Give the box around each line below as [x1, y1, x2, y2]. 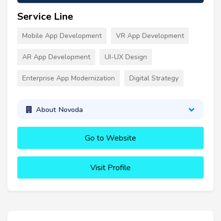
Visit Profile [90, 162, 131, 174]
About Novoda [36, 104, 83, 114]
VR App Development [116, 31, 184, 41]
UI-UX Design [105, 52, 147, 62]
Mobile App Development [22, 31, 102, 41]
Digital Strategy [129, 74, 179, 83]
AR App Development [22, 52, 90, 62]
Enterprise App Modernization [22, 74, 115, 83]
